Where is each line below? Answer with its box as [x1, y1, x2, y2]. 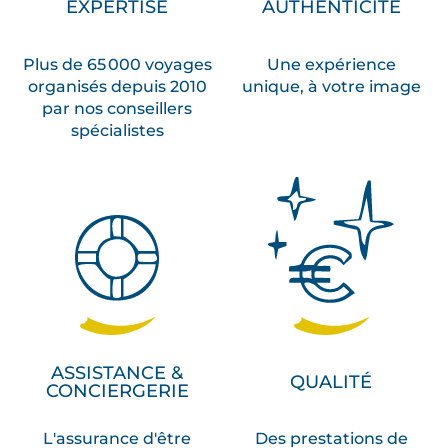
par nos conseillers [42, 97, 192, 118]
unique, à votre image [241, 75, 421, 96]
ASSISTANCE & [51, 362, 183, 385]
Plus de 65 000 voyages [22, 53, 212, 74]
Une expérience [266, 53, 396, 74]
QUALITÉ [290, 371, 372, 394]
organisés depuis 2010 [27, 75, 207, 96]
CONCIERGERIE [45, 380, 189, 403]
